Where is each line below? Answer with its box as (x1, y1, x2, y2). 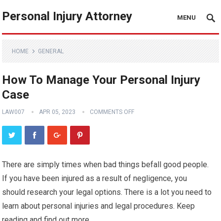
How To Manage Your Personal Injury (2, 73, 201, 87)
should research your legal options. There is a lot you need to (2, 187, 212, 197)
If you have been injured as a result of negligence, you (2, 174, 187, 183)
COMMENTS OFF (90, 109, 135, 115)
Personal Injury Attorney (2, 9, 133, 23)
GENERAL (38, 48, 64, 55)
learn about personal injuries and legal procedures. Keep (2, 201, 195, 211)
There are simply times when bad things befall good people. (2, 160, 209, 169)
